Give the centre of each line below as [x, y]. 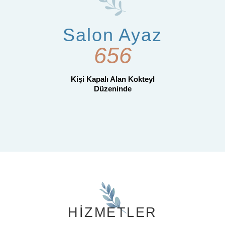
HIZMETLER [113, 212]
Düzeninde [113, 88]
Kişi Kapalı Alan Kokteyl [113, 79]
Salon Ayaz [113, 35]
